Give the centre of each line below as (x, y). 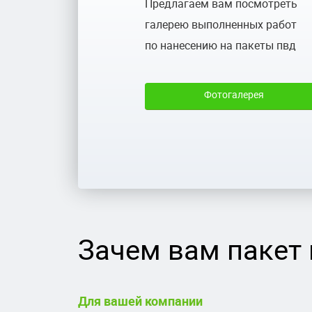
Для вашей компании (140, 301)
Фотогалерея (234, 94)
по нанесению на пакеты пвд (220, 45)
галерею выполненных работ (221, 24)
